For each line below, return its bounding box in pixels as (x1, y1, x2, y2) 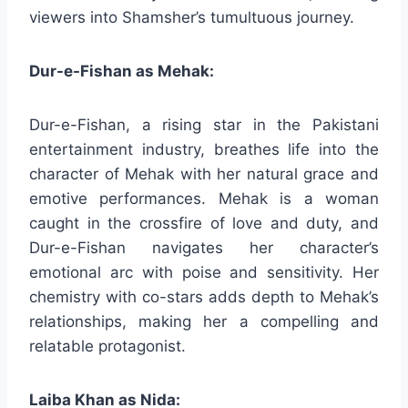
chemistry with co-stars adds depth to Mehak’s (29, 287, 379, 306)
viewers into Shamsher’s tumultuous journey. (29, 7, 354, 26)
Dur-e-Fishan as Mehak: (29, 61, 214, 80)
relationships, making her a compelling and (29, 311, 379, 331)
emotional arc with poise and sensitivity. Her (29, 262, 379, 281)
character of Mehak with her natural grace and (29, 164, 379, 183)
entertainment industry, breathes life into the (29, 139, 379, 158)
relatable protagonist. (29, 336, 186, 355)
